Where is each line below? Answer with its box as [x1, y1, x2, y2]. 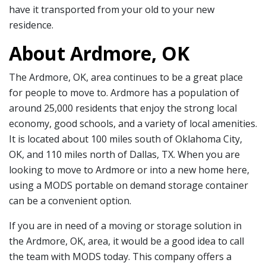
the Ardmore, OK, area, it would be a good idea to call [9, 235, 244, 248]
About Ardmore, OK [9, 40, 189, 66]
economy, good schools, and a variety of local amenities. [9, 117, 257, 130]
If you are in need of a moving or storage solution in [9, 219, 242, 232]
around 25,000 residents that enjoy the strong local [9, 102, 237, 115]
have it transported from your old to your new [9, 3, 214, 16]
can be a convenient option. [9, 194, 131, 207]
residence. [9, 18, 53, 31]
